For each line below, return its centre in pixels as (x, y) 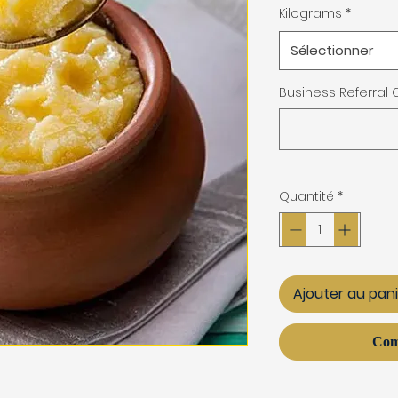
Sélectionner (332, 50)
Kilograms (310, 13)
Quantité (306, 196)
